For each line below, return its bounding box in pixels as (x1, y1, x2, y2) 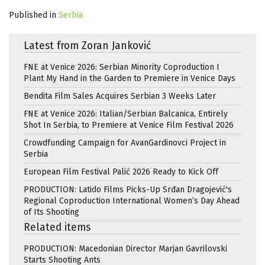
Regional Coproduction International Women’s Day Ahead (24, 196, 240, 206)
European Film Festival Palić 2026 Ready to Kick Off (24, 167, 218, 177)
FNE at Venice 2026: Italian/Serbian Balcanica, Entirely (24, 109, 228, 119)
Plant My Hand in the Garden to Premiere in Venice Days (24, 73, 235, 84)
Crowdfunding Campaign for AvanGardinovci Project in (24, 138, 226, 148)
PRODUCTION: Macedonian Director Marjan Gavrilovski (24, 244, 227, 254)
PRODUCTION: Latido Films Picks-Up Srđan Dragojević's (24, 185, 232, 195)
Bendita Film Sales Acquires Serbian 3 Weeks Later (24, 91, 216, 102)
